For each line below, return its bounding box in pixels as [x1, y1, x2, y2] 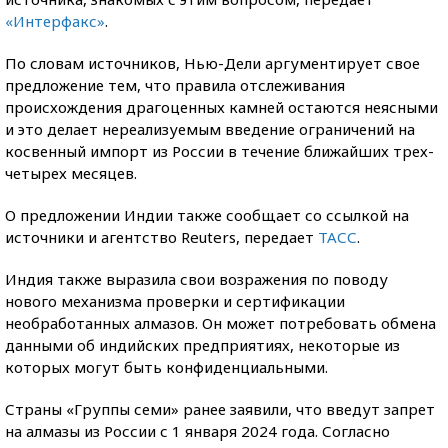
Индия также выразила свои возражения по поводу [5, 269, 388, 289]
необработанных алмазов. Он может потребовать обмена [5, 313, 436, 333]
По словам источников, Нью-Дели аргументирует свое [5, 53, 420, 73]
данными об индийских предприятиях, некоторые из [5, 335, 400, 355]
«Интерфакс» [5, 11, 105, 31]
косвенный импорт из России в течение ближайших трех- [5, 141, 434, 161]
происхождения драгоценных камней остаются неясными [5, 97, 438, 117]
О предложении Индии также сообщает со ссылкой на [5, 205, 409, 225]
